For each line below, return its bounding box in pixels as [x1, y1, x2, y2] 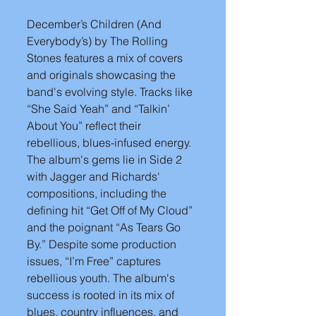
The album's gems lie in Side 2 [27, 152, 185, 166]
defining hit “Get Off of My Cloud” [27, 203, 195, 217]
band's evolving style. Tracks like [27, 85, 195, 99]
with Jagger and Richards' [27, 169, 163, 183]
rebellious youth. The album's [27, 271, 178, 285]
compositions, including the [27, 186, 169, 200]
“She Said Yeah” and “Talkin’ [27, 102, 173, 116]
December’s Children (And [27, 17, 164, 31]
